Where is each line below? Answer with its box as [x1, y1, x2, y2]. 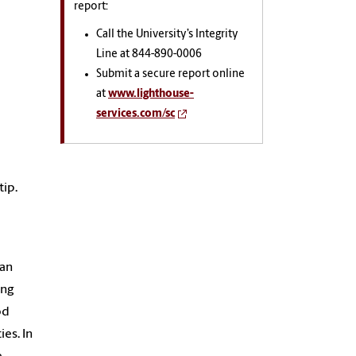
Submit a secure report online [96, 68, 245, 80]
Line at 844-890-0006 [96, 48, 202, 60]
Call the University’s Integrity [96, 28, 238, 41]
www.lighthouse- [108, 87, 194, 100]
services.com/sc [96, 107, 175, 120]
